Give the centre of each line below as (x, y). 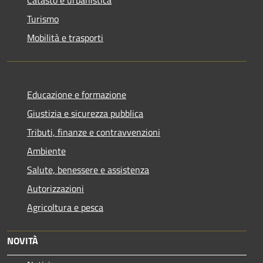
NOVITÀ (23, 240)
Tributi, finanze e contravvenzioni (94, 132)
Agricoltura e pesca (65, 207)
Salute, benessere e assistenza (88, 169)
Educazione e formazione (77, 94)
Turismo (43, 18)
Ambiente (46, 151)
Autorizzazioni (55, 188)
